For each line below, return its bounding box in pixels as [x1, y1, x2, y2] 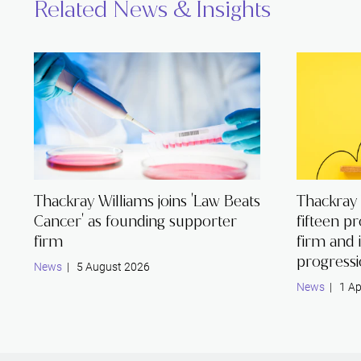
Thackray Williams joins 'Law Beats [34, 190, 260, 211]
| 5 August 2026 [62, 259, 150, 273]
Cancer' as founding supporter [34, 210, 236, 231]
